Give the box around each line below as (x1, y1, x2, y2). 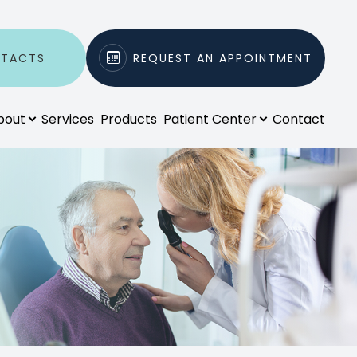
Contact (273, 109, 325, 128)
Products (100, 109, 157, 128)
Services (41, 109, 94, 128)
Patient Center (163, 109, 257, 128)
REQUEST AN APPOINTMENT (133, 49, 312, 66)
